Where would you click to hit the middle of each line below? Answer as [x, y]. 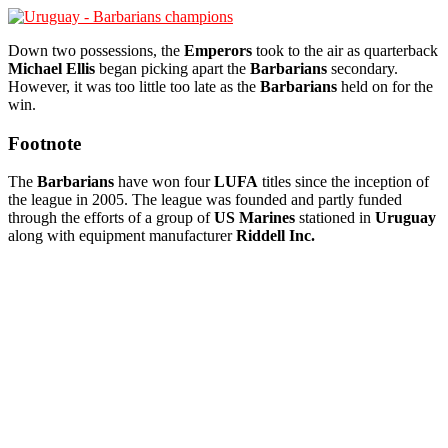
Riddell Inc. [275, 236]
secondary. [362, 68]
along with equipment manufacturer [122, 236]
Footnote [44, 143]
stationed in [335, 218]
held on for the [385, 86]
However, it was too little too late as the [134, 86]
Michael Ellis [51, 68]
